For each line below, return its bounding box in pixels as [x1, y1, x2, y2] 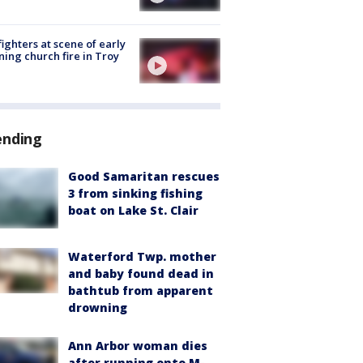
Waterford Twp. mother [68, 249, 216, 265]
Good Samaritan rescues [68, 169, 220, 185]
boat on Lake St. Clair [68, 203, 199, 219]
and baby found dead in [68, 266, 214, 282]
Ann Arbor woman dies [68, 338, 207, 354]
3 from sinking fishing [68, 186, 203, 202]
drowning [68, 300, 127, 316]
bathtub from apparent [68, 283, 213, 299]
